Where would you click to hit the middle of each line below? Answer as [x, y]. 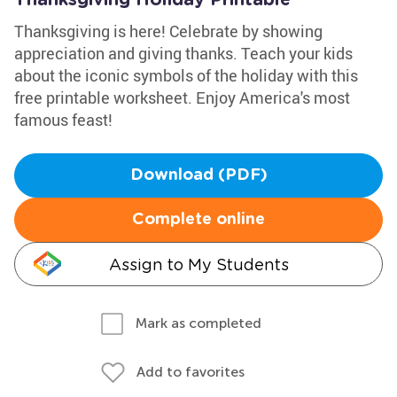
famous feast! [63, 120]
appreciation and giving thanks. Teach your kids [183, 53]
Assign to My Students [198, 265]
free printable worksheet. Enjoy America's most [182, 97]
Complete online [198, 220]
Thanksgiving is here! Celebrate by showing [168, 31]
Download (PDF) [198, 175]
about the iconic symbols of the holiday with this [186, 75]
